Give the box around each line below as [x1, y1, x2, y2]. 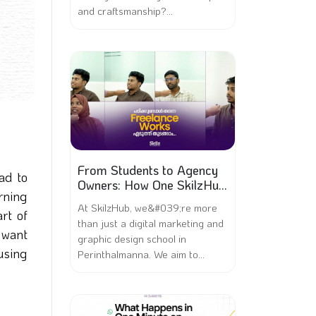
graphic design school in [78, 231, 186, 245]
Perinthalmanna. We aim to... [78, 247, 205, 261]
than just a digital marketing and [78, 216, 224, 230]
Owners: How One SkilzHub [78, 176, 226, 193]
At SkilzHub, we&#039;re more [78, 200, 217, 214]
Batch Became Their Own [78, 191, 219, 208]
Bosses [78, 206, 117, 223]
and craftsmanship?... [78, 4, 173, 18]
